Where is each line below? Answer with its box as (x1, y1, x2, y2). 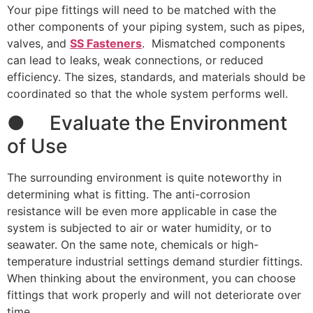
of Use (7, 134, 67, 159)
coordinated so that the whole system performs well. (7, 87, 288, 101)
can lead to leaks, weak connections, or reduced (7, 53, 263, 68)
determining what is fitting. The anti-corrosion (7, 187, 250, 202)
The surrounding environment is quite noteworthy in (7, 170, 282, 185)
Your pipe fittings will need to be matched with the (7, 3, 276, 17)
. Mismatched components (142, 36, 285, 51)
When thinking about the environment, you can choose (7, 271, 296, 286)
